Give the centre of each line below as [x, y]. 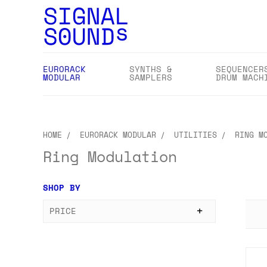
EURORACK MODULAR [118, 135]
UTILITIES [195, 135]
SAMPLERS [151, 77]
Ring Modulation [110, 156]
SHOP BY [62, 187]
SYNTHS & [151, 69]
